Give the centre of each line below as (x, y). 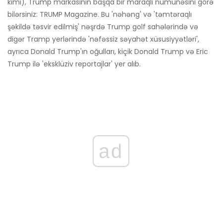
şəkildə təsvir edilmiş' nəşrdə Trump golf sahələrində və (103, 27)
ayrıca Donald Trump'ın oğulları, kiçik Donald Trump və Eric (108, 52)
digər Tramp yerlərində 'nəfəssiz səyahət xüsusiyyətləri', (103, 39)
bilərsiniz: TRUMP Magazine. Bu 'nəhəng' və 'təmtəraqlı (100, 15)
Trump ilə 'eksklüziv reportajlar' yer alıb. (74, 64)
